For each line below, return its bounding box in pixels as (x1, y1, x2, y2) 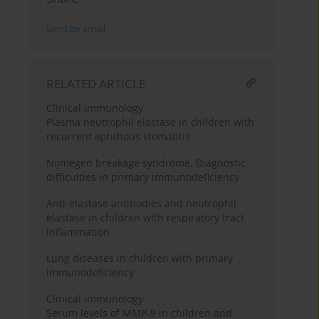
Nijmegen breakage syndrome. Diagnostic (46, 156, 246, 170)
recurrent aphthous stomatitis (46, 130, 191, 144)
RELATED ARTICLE (46, 75, 146, 93)
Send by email (46, 23, 106, 36)
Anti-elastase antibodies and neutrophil (46, 197, 237, 211)
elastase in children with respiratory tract (46, 211, 245, 225)
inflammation (46, 225, 110, 239)
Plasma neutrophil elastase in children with (46, 115, 255, 130)
